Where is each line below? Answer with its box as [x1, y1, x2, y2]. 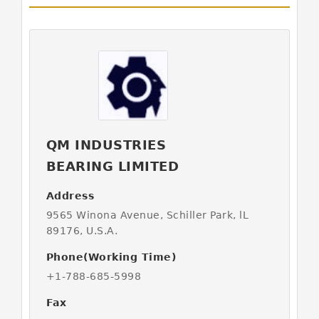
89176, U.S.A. [46, 225, 118, 236]
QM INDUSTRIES [46, 137, 167, 152]
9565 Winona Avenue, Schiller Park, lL [46, 209, 249, 221]
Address [46, 190, 95, 202]
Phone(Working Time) [46, 251, 177, 263]
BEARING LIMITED [46, 159, 179, 174]
